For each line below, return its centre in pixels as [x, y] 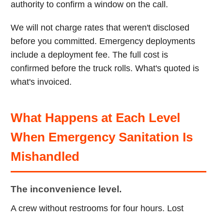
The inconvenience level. [66, 189]
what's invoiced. [41, 82]
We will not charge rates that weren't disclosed [100, 28]
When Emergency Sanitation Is [102, 137]
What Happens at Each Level [96, 118]
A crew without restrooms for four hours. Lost [97, 208]
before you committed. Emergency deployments [103, 41]
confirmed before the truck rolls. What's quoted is [105, 68]
